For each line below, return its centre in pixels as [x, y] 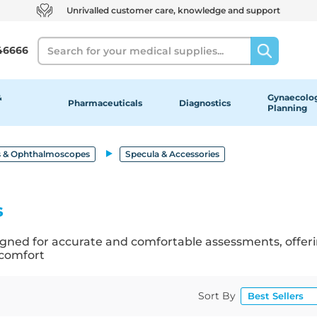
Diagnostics [204, 103]
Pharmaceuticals [105, 103]
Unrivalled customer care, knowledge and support [173, 10]
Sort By [217, 296]
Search [54, 44]
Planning [287, 108]
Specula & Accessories [172, 154]
